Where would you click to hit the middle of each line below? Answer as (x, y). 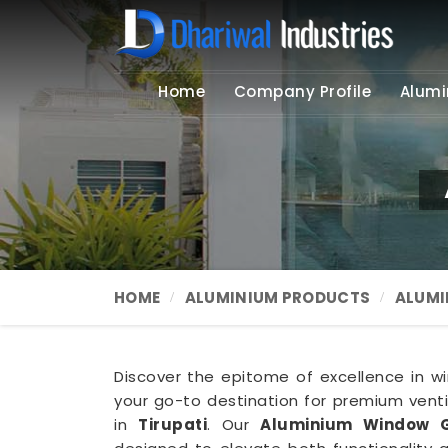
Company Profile (302, 91)
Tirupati (173, 424)
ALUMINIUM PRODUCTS (277, 297)
